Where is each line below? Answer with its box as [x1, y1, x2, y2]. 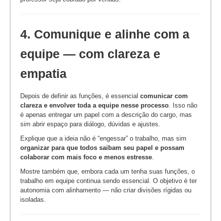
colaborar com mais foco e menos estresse [20, 153, 152, 161]
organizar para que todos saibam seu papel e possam [20, 144, 184, 151]
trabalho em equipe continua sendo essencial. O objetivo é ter [20, 177, 197, 184]
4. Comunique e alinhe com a [20, 27, 189, 41]
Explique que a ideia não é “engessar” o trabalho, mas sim [20, 134, 186, 142]
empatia [20, 67, 67, 80]
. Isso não [169, 101, 197, 109]
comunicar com [140, 92, 188, 100]
